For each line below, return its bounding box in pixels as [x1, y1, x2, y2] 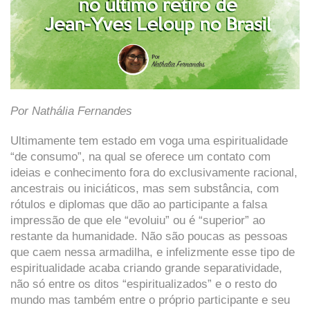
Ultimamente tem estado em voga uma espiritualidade [10, 134, 288, 148]
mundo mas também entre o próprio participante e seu [10, 293, 290, 307]
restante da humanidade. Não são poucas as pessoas [10, 230, 288, 244]
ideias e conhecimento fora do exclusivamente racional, [10, 166, 298, 180]
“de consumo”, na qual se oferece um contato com [10, 150, 271, 164]
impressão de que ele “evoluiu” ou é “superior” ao [10, 214, 265, 228]
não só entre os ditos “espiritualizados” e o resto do [10, 277, 277, 291]
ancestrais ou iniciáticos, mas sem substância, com [10, 182, 279, 196]
